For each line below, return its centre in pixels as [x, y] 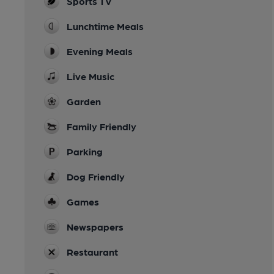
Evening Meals [100, 51]
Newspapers [95, 226]
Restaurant [92, 251]
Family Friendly [102, 126]
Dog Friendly [96, 176]
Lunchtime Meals [105, 26]
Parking [85, 151]
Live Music [91, 76]
